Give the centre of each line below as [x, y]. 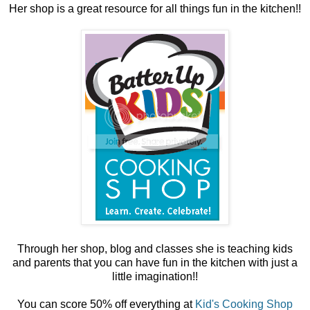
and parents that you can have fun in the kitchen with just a [155, 263]
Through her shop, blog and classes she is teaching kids [155, 249]
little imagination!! [155, 277]
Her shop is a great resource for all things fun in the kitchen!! [155, 9]
